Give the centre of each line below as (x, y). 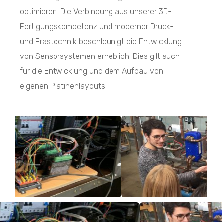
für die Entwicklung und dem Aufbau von (91, 71)
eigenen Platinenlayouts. (63, 86)
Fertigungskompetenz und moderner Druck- (97, 26)
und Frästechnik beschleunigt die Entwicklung (101, 41)
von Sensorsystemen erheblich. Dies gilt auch (100, 56)
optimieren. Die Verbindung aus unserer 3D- (96, 11)
